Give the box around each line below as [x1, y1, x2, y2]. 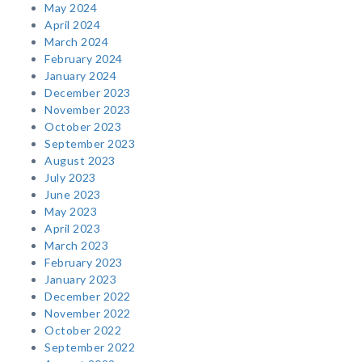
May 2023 [44, 204, 97, 219]
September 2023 [44, 137, 135, 151]
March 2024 [44, 35, 108, 49]
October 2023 [44, 120, 121, 134]
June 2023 [44, 187, 101, 202]
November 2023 [44, 103, 131, 117]
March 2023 [44, 238, 108, 253]
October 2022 [44, 323, 121, 338]
